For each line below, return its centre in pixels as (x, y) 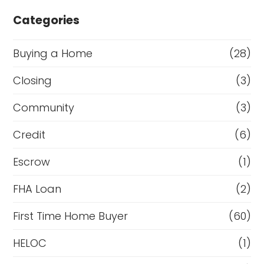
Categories (47, 20)
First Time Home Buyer (71, 216)
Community (44, 107)
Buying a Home (53, 53)
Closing (33, 80)
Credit (29, 134)
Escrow (32, 161)
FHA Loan (37, 189)
